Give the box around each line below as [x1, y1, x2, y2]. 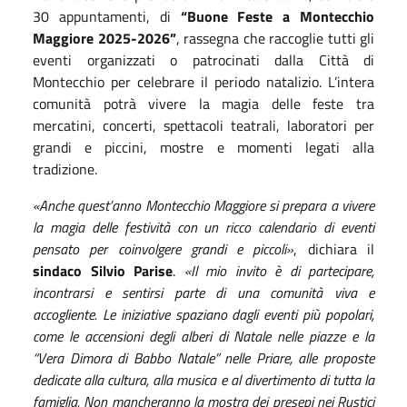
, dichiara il [293, 237, 375, 260]
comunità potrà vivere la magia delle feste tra [33, 92, 374, 114]
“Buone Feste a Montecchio [180, 5, 374, 27]
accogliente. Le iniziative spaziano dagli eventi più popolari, [33, 303, 374, 325]
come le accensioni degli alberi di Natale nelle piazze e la [33, 324, 374, 347]
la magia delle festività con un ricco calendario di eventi [33, 215, 374, 238]
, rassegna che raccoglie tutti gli [175, 26, 374, 49]
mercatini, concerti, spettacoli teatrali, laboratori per [33, 114, 374, 136]
